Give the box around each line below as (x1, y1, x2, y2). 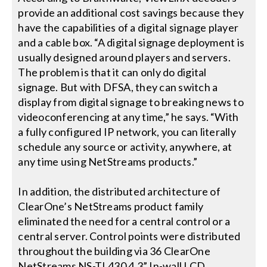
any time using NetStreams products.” (18, 155, 198, 169)
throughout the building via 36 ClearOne (18, 244, 210, 258)
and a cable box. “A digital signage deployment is (18, 36, 245, 49)
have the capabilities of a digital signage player (18, 21, 239, 35)
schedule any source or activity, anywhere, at (18, 140, 232, 154)
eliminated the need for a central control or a (18, 215, 231, 228)
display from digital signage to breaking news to (18, 95, 244, 109)
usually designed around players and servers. (18, 51, 231, 64)
